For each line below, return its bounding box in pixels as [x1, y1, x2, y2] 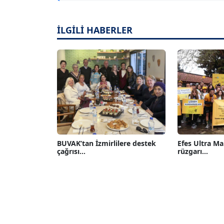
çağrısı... [57, 146, 85, 156]
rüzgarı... [177, 146, 208, 156]
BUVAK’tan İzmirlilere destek [57, 138, 156, 148]
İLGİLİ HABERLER [57, 24, 132, 36]
